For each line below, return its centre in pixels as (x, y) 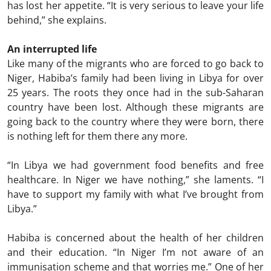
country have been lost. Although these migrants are (135, 107)
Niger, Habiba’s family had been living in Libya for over (135, 78)
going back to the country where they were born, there (135, 121)
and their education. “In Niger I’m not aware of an (135, 252)
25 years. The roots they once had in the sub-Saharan (135, 92)
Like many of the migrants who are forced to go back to (135, 63)
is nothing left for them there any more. (97, 136)
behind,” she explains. (57, 20)
